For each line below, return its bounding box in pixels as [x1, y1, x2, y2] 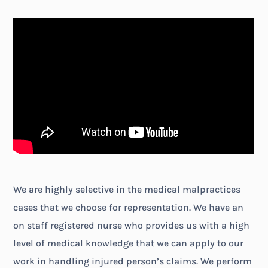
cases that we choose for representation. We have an [13, 201, 244, 213]
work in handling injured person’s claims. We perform [13, 255, 252, 267]
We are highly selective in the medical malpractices [13, 183, 241, 195]
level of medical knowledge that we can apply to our [13, 237, 244, 249]
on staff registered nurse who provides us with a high [13, 219, 250, 231]
